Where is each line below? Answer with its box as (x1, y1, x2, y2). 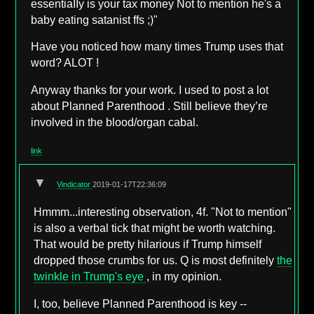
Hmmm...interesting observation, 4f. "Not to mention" (34, 205, 292, 218)
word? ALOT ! (31, 57, 100, 69)
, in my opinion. (146, 270, 222, 282)
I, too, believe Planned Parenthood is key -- (34, 297, 247, 310)
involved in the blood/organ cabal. (31, 116, 199, 129)
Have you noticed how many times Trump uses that (31, 41, 284, 53)
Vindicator (57, 180, 93, 189)
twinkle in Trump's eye (34, 270, 147, 282)
